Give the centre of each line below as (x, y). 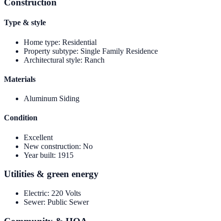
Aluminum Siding (52, 99)
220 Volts (66, 193)
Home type (41, 42)
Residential (79, 42)
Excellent (38, 137)
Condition (21, 118)
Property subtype (50, 51)
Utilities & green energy (51, 174)
